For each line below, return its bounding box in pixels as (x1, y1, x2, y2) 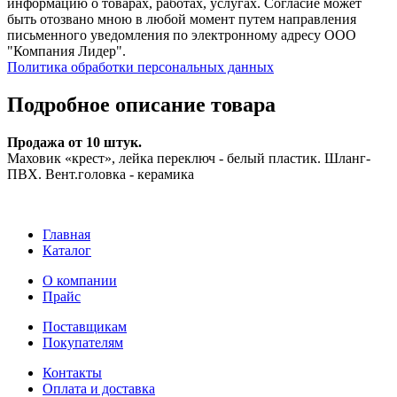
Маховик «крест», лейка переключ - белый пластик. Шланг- (7, 150, 370, 166)
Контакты (43, 364, 102, 380)
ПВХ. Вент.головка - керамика (7, 166, 194, 182)
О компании (43, 272, 117, 288)
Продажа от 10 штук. (7, 134, 142, 150)
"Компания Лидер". (7, 43, 126, 59)
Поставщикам (43, 318, 127, 334)
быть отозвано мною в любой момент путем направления (7, 12, 356, 27)
